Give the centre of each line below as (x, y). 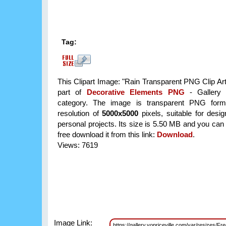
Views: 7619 (78, 145)
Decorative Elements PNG (135, 92)
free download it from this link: (107, 135)
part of (72, 92)
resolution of (80, 114)
